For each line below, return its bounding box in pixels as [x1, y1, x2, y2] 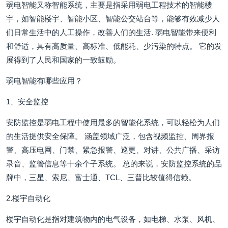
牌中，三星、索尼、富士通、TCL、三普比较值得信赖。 [6, 173, 196, 182]
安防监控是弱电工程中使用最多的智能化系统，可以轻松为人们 [6, 118, 220, 127]
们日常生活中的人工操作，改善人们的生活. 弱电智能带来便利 [6, 28, 216, 37]
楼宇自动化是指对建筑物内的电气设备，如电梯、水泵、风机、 [6, 215, 220, 223]
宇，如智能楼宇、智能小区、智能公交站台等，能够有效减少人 [6, 14, 220, 23]
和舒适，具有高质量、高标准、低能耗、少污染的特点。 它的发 [6, 42, 222, 50]
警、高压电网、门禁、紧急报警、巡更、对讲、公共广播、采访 [6, 146, 220, 154]
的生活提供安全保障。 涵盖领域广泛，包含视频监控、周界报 [6, 132, 214, 140]
